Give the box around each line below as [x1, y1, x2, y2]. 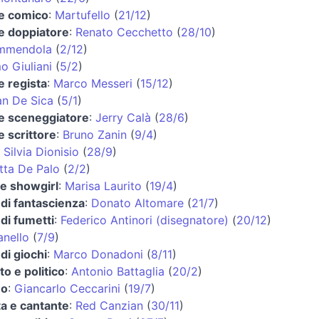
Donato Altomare [90, 195, 184, 210]
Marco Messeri [53, 75, 132, 90]
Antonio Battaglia [70, 263, 164, 278]
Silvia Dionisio [3, 144, 79, 159]
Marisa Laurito [64, 178, 142, 193]
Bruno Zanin [62, 127, 127, 142]
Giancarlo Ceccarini [14, 281, 120, 296]
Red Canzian [75, 298, 143, 313]
